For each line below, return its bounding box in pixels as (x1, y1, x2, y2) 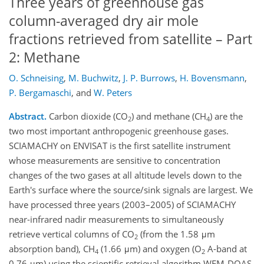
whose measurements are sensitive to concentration (9, 154, 220, 167)
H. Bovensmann (180, 72, 245, 84)
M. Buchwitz (68, 72, 118, 84)
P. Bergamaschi (9, 87, 71, 99)
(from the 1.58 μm (138, 228, 215, 240)
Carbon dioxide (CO (47, 110, 128, 123)
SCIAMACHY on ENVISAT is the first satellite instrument (9, 140, 230, 152)
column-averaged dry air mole (9, 11, 199, 30)
